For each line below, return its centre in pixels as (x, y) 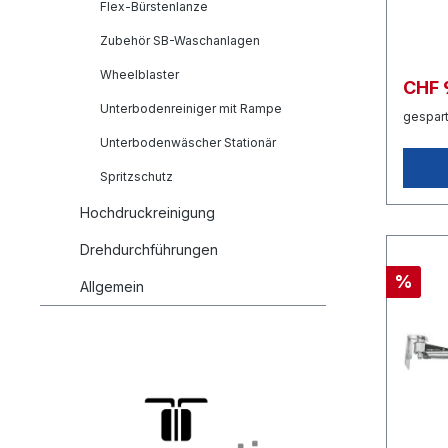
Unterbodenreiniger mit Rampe (191, 108)
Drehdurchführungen (149, 249)
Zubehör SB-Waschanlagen (180, 40)
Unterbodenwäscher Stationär (188, 142)
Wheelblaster (139, 74)
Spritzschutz (136, 176)
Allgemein (112, 286)
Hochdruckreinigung (147, 212)
